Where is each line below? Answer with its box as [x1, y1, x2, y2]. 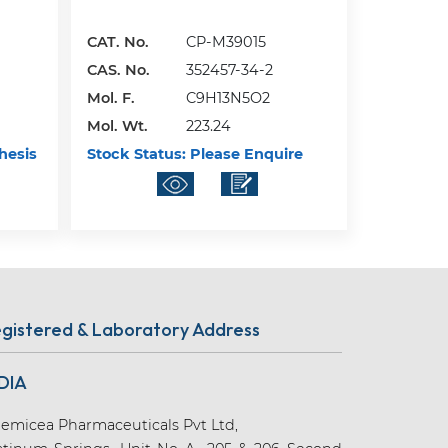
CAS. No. [87, 60, 151, 79]
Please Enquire [186, 144, 304, 163]
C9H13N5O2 [186, 88, 271, 107]
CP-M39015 [186, 32, 267, 51]
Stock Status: [87, 144, 187, 163]
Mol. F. [87, 88, 136, 107]
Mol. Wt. [87, 116, 149, 135]
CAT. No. [87, 32, 150, 51]
